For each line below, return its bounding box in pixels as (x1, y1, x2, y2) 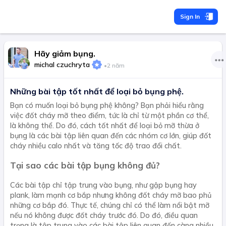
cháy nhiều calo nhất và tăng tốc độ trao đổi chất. (10, 141, 182, 150)
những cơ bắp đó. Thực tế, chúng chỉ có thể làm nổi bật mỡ (10, 200, 209, 210)
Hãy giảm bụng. (34, 48, 95, 59)
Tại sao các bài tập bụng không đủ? (10, 159, 160, 171)
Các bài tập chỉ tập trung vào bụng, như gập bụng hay (10, 180, 197, 190)
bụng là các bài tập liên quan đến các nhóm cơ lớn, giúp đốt (10, 131, 211, 140)
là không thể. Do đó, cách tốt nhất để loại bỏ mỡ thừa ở (10, 121, 199, 130)
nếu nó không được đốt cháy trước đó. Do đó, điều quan (10, 210, 198, 220)
